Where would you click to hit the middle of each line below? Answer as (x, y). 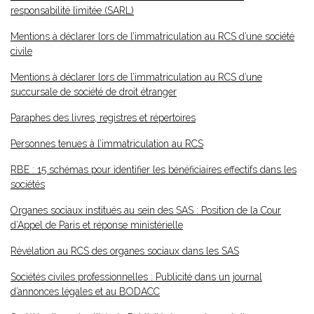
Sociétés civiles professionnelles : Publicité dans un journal (136, 277)
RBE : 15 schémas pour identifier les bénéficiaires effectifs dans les (153, 170)
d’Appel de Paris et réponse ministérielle (97, 225)
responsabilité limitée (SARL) (72, 11)
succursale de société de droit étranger (94, 92)
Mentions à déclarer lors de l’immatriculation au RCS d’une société (152, 36)
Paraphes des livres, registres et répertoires (103, 118)
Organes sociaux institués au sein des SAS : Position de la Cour (146, 210)
